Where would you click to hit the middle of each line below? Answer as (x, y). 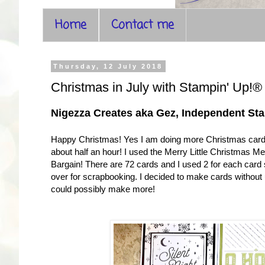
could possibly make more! (103, 189)
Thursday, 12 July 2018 (108, 66)
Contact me (143, 25)
